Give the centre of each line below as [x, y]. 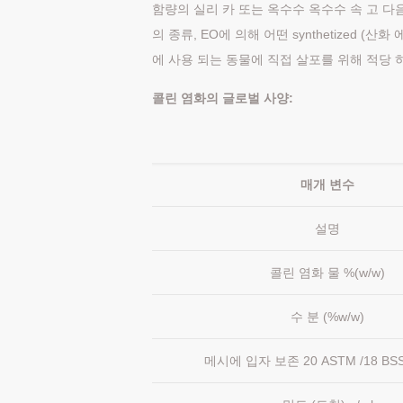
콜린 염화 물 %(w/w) [328, 273]
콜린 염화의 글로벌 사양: [223, 99]
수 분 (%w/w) [328, 317]
